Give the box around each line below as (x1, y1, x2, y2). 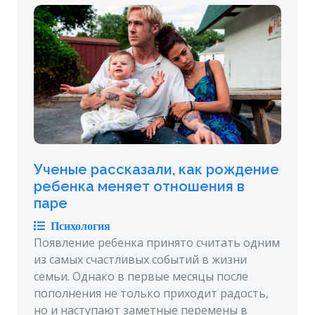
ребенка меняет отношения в (34, 177, 245, 195)
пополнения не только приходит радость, (34, 285, 269, 301)
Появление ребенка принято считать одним (34, 234, 280, 250)
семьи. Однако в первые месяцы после (34, 268, 248, 284)
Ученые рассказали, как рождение (34, 160, 279, 178)
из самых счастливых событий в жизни (34, 251, 247, 267)
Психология (45, 219, 110, 231)
